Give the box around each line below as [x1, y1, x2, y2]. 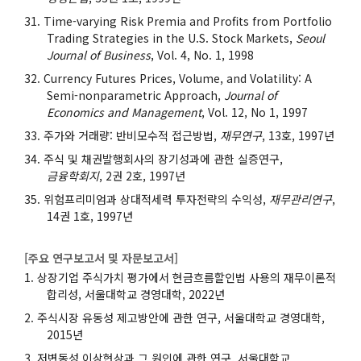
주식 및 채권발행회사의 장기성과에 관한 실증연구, [44, 150, 283, 167]
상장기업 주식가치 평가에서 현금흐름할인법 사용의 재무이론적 [37, 268, 336, 285]
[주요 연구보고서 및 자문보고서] [24, 249, 178, 266]
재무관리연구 [269, 190, 332, 207]
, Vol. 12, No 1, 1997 [201, 103, 308, 120]
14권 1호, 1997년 [47, 207, 133, 224]
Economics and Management [47, 103, 201, 120]
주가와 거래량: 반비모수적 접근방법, [44, 127, 220, 143]
